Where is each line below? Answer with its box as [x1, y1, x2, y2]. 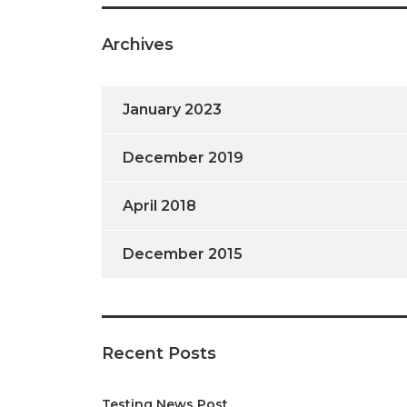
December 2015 [123, 245, 243, 263]
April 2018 [123, 197, 196, 214]
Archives [102, 35, 174, 55]
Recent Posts [102, 343, 216, 363]
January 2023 [123, 101, 222, 118]
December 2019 [123, 149, 243, 166]
